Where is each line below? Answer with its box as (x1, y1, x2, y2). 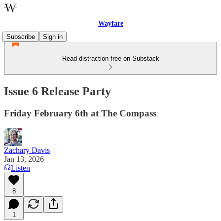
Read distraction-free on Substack (62, 55, 159, 62)
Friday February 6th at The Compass (4, 108, 156, 118)
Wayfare (98, 20, 123, 27)
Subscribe (6, 33, 35, 40)
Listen (11, 163, 30, 172)
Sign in (43, 33, 63, 40)
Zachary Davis (4, 146, 50, 154)
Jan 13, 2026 (4, 154, 44, 163)
